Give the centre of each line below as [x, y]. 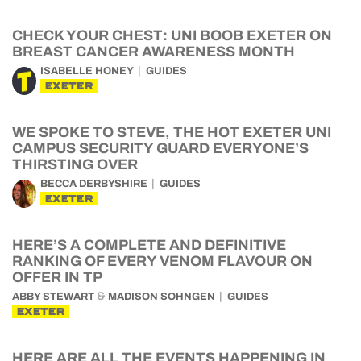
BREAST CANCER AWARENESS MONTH [154, 52]
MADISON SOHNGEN [162, 297]
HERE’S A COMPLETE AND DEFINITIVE [149, 245]
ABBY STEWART [53, 297]
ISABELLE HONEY [87, 71]
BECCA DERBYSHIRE [94, 184]
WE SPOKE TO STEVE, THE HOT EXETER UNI [172, 132]
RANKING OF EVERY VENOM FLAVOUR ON [162, 261]
